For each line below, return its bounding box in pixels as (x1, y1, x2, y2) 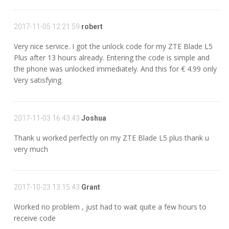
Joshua (80, 114, 106, 122)
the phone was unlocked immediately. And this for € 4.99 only (14, 64, 217, 74)
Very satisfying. (14, 75, 63, 85)
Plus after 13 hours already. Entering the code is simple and (14, 53, 210, 62)
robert (80, 22, 103, 31)
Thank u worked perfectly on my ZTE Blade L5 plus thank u (14, 133, 209, 143)
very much (14, 144, 48, 154)
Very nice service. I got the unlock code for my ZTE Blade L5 (14, 41, 213, 51)
